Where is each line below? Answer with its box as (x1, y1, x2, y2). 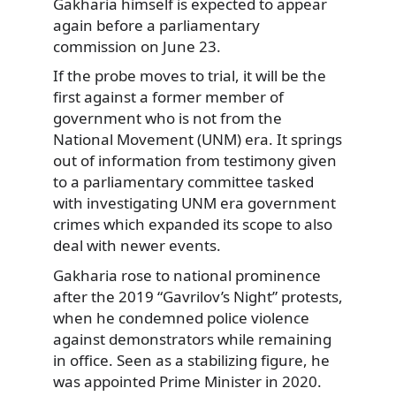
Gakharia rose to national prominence (53, 265, 321, 286)
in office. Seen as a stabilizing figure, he (53, 350, 330, 371)
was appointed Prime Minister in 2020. (53, 371, 322, 392)
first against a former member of (53, 87, 284, 108)
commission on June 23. (53, 35, 221, 57)
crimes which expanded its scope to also (53, 214, 332, 235)
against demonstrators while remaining (53, 329, 331, 350)
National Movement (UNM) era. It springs (53, 129, 342, 150)
